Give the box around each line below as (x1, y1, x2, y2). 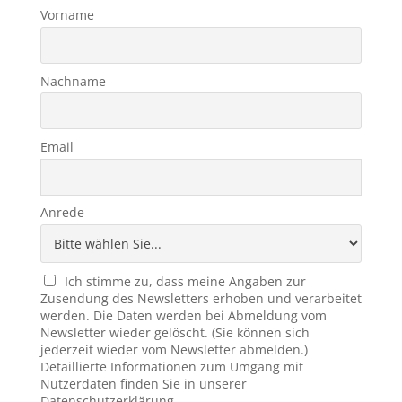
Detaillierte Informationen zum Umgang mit (39, 357, 303, 375)
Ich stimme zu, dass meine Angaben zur (65, 272, 307, 290)
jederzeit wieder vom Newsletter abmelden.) (39, 340, 308, 358)
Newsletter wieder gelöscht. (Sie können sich (39, 323, 310, 341)
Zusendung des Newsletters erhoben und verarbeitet (39, 289, 362, 307)
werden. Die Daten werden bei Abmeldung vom (39, 306, 327, 324)
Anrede (39, 204, 84, 222)
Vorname (39, 6, 94, 24)
